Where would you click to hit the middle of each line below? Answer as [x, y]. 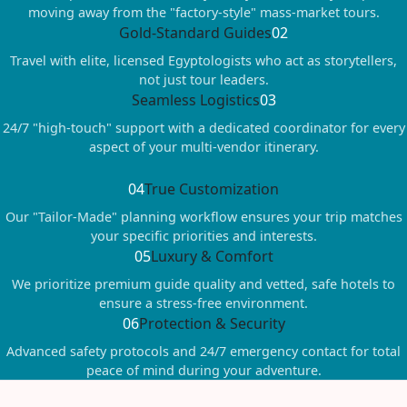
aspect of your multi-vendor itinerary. [203, 146]
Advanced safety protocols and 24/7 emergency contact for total [203, 351]
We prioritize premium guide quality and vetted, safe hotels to [203, 283]
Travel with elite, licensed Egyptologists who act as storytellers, [203, 60]
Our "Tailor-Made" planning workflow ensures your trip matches [203, 216]
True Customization [212, 189]
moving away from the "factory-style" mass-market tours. [203, 12]
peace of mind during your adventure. [203, 370]
